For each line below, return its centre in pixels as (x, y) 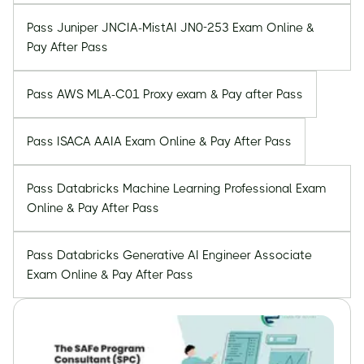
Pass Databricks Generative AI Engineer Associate (169, 255)
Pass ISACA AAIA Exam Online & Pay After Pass (159, 141)
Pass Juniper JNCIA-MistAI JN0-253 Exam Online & (171, 28)
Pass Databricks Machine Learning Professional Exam (177, 188)
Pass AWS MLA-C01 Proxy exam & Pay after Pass (165, 94)
